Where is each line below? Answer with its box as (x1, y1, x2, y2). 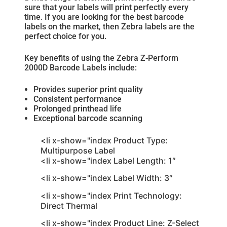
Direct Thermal (41, 200, 97, 211)
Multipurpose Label (41, 145, 115, 156)
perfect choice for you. (24, 31, 106, 41)
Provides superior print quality (33, 84, 143, 94)
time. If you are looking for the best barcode (24, 12, 184, 22)
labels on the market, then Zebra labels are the (24, 21, 195, 31)
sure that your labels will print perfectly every (24, 2, 188, 12)
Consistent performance (33, 94, 122, 104)
